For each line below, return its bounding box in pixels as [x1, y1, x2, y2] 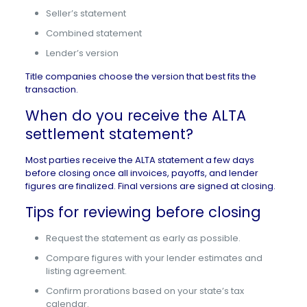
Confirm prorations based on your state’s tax [45, 284, 244, 297]
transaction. [25, 83, 78, 96]
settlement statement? [25, 124, 193, 144]
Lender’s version [45, 47, 119, 60]
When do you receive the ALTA [25, 106, 246, 125]
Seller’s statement [45, 7, 126, 20]
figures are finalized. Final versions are [25, 180, 197, 193]
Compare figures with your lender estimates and [45, 251, 262, 265]
